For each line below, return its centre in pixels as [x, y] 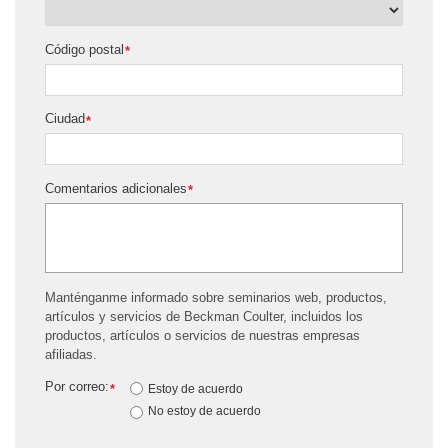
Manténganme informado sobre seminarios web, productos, [216, 297]
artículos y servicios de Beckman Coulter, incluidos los [204, 316]
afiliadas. [71, 354]
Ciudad [65, 119]
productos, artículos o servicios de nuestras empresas [202, 335]
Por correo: [77, 387]
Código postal [84, 49]
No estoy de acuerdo [205, 410]
